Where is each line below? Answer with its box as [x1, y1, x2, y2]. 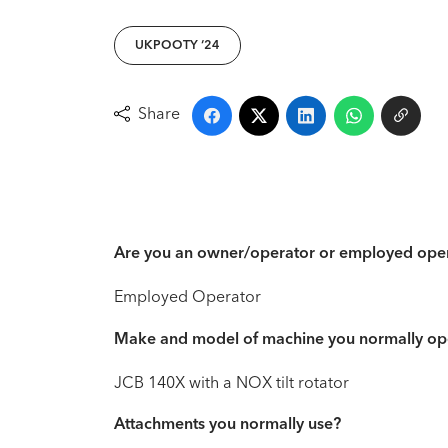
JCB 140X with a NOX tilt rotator [114, 371, 349, 392]
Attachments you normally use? [114, 412, 341, 433]
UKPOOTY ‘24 [134, 37, 220, 53]
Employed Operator [114, 286, 261, 307]
